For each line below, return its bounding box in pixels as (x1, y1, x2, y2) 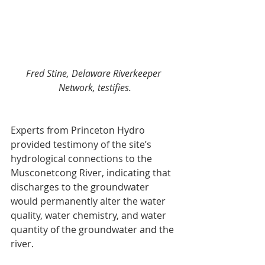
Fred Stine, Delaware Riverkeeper (26, 66, 163, 80)
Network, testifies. (58, 80, 131, 94)
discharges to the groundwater (11, 180, 151, 193)
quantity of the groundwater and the (11, 222, 176, 236)
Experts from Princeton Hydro (11, 123, 147, 137)
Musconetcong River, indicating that (11, 166, 173, 179)
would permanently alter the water (11, 194, 168, 208)
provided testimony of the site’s (11, 137, 154, 151)
